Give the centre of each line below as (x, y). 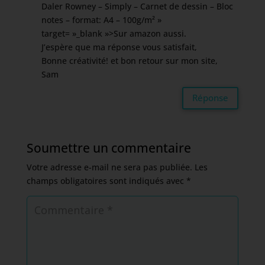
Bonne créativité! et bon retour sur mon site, (129, 60)
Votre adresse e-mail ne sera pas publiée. (109, 167)
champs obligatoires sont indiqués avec (106, 180)
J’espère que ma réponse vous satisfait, (119, 47)
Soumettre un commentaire (109, 148)
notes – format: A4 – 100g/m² (98, 20)
